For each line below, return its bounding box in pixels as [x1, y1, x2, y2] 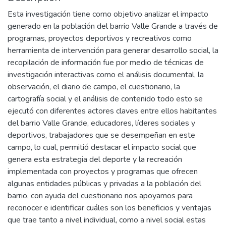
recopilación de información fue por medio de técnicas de [8, 56, 204, 68]
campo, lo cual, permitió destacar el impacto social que [8, 141, 196, 153]
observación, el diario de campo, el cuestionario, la [8, 81, 180, 92]
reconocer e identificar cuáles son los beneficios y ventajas [8, 202, 211, 213]
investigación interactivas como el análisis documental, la [8, 69, 204, 80]
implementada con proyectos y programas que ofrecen [8, 165, 198, 177]
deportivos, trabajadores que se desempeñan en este [8, 129, 195, 141]
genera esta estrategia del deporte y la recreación [8, 153, 182, 165]
